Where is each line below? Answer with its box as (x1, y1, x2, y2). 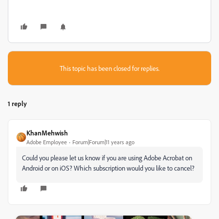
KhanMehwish (26, 129, 68, 137)
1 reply (8, 99, 27, 108)
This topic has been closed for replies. (60, 64, 159, 72)
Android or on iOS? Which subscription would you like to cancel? (22, 164, 195, 172)
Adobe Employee (26, 138, 67, 146)
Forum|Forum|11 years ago (72, 138, 134, 146)
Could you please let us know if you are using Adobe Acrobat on (22, 153, 192, 162)
